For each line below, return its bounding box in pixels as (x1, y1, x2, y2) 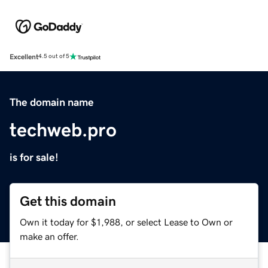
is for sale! (10, 151, 59, 163)
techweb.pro (10, 120, 117, 139)
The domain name (10, 96, 94, 108)
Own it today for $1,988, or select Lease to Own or (20, 217, 233, 227)
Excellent (10, 53, 38, 60)
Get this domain (20, 194, 116, 208)
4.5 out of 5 (38, 53, 69, 60)
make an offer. (20, 231, 79, 241)
